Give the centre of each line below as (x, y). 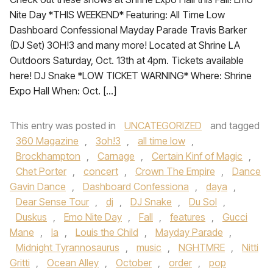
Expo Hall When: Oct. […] (63, 91)
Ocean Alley (73, 263)
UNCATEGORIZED (163, 126)
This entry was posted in (64, 126)
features (188, 217)
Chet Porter (41, 171)
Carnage (116, 156)
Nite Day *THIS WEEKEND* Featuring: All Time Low (117, 15)
